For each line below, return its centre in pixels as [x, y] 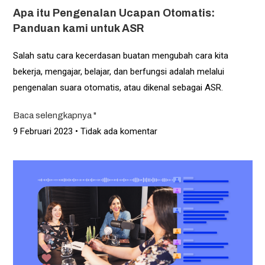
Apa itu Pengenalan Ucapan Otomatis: [114, 13]
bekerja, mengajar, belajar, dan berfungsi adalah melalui [118, 72]
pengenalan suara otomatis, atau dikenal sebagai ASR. [118, 88]
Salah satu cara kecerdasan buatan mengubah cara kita [120, 56]
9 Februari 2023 [44, 132]
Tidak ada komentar [117, 132]
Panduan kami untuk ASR [78, 29]
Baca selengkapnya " [54, 116]
